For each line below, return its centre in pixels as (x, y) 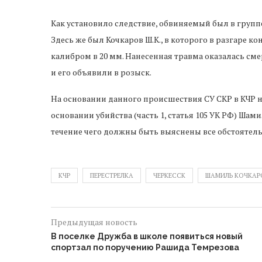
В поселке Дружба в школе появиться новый (147, 236)
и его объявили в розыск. (101, 72)
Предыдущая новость (94, 222)
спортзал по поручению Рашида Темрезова (145, 247)
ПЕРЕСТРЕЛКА (112, 175)
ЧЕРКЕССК (169, 175)
